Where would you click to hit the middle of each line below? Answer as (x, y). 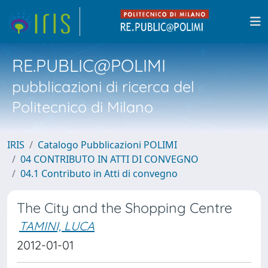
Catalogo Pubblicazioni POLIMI (107, 145)
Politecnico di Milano (83, 107)
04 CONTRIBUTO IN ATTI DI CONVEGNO (109, 159)
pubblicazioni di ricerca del (103, 86)
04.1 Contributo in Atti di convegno (99, 173)
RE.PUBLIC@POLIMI (89, 65)
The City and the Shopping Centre (124, 208)
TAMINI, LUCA (57, 226)
